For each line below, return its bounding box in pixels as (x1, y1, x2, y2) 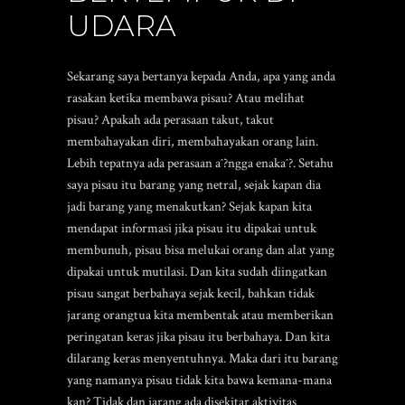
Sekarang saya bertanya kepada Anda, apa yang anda (67, 68, 335, 85)
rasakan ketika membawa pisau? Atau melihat (67, 89, 305, 107)
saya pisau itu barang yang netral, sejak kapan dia (67, 176, 321, 193)
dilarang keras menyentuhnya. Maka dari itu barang (67, 350, 338, 367)
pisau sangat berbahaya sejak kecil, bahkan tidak (67, 285, 315, 302)
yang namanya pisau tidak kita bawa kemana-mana (67, 372, 332, 389)
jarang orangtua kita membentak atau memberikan (67, 306, 334, 324)
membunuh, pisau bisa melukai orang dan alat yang (67, 241, 334, 259)
